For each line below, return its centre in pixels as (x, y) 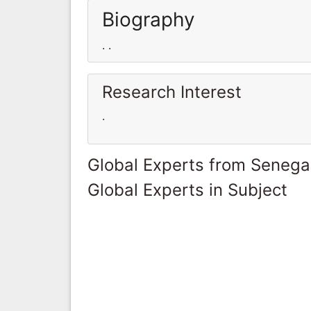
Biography (149, 19)
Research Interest (172, 92)
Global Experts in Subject (187, 190)
